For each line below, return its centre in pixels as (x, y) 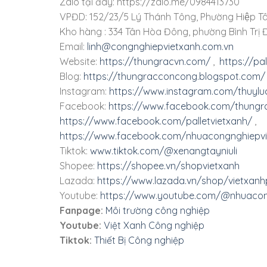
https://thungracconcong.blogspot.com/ (174, 77)
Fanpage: (81, 211)
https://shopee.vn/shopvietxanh (168, 166)
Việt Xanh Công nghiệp (154, 226)
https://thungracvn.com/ (155, 62)
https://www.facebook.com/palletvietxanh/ (156, 121)
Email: (73, 47)
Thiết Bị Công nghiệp (139, 240)
